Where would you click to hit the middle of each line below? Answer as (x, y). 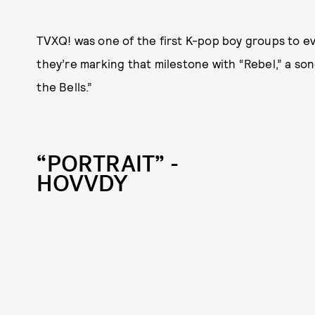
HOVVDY (83, 184)
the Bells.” (65, 86)
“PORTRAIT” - (108, 164)
